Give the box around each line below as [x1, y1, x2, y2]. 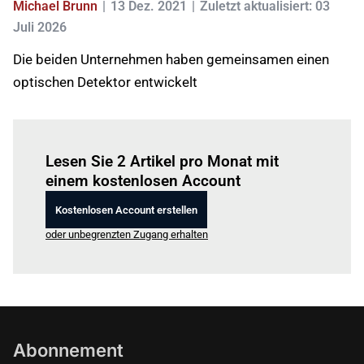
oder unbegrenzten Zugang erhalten [45, 228, 208, 240]
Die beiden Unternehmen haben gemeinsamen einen [13, 51, 329, 67]
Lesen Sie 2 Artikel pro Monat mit [45, 152, 279, 171]
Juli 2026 [13, 19, 67, 35]
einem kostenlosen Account [45, 171, 240, 190]
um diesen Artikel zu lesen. [141, 132, 267, 145]
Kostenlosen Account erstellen [55, 203, 197, 216]
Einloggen [97, 132, 142, 145]
